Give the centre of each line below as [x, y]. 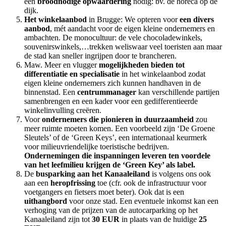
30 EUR [107, 219]
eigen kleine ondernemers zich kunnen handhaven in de [112, 83]
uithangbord [47, 201]
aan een [37, 183]
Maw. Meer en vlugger [62, 65]
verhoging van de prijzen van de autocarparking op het [111, 210]
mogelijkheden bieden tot [142, 65]
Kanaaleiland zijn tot [58, 219]
